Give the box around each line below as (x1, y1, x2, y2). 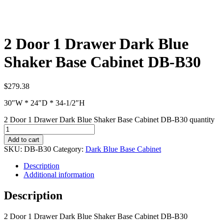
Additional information (24, 170, 94, 179)
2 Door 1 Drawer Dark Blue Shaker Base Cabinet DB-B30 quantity (4, 115, 215, 124)
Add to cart (8, 136, 39, 143)
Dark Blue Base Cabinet (85, 144, 161, 153)
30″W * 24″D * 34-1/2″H (4, 98, 85, 107)
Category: (53, 144, 85, 153)
